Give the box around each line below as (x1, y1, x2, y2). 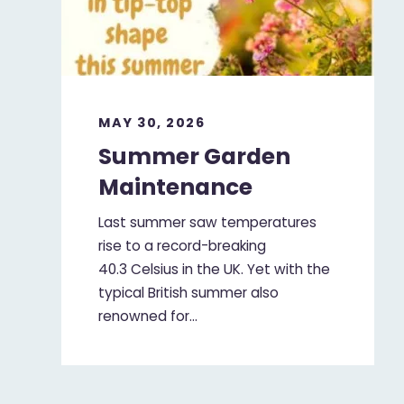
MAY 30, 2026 (98, 114, 206, 133)
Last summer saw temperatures (98, 213, 317, 233)
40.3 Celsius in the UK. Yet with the (98, 260, 331, 280)
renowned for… (98, 307, 198, 326)
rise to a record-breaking (98, 236, 267, 256)
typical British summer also (98, 283, 280, 303)
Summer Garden (98, 140, 291, 172)
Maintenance (98, 170, 253, 203)
